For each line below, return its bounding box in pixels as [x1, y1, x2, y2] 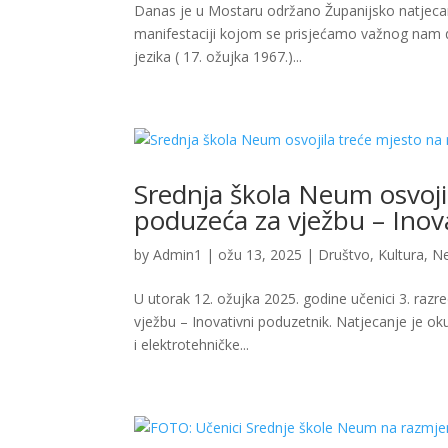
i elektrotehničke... [134, 335, 250, 355]
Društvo [318, 245, 371, 265]
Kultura [378, 245, 425, 265]
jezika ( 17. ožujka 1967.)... [134, 47, 303, 67]
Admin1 [153, 245, 203, 265]
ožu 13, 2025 [218, 245, 303, 265]
